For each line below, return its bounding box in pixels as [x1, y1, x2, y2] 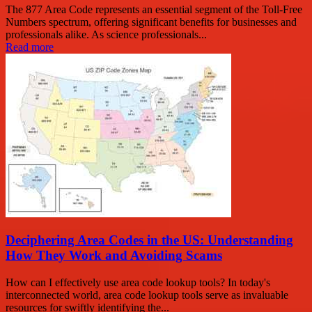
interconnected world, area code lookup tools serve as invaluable [6, 289, 288, 302]
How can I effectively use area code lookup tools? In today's [6, 276, 270, 289]
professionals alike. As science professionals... [6, 28, 207, 40]
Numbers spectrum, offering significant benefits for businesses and [6, 15, 297, 28]
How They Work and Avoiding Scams [6, 248, 222, 263]
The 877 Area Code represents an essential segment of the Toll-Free [6, 3, 302, 15]
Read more [6, 40, 54, 53]
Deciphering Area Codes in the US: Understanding [6, 233, 293, 248]
